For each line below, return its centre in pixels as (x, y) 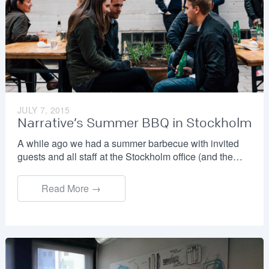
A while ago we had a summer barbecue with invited (128, 144)
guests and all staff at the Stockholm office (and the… (130, 157)
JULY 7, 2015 (44, 110)
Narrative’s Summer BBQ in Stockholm (134, 123)
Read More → (71, 189)
